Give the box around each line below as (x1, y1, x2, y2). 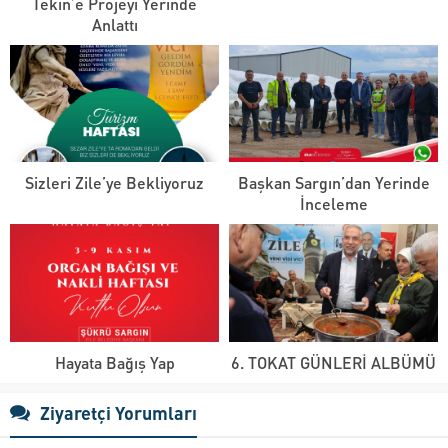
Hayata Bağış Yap (54, 352, 175, 374)
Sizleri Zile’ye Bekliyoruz (25, 172, 204, 194)
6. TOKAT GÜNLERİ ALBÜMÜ (231, 352, 436, 374)
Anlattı (91, 13, 138, 35)
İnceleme (299, 193, 368, 215)
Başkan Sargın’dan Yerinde (237, 172, 430, 194)
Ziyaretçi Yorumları (40, 401, 197, 425)
